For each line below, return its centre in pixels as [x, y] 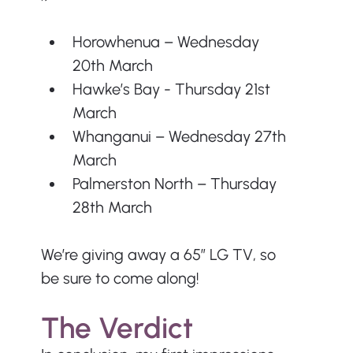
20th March [112, 66]
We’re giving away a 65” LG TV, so [160, 255]
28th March [112, 208]
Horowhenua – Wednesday [167, 42]
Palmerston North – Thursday [176, 184]
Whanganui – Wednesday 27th [181, 137]
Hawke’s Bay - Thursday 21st [173, 89]
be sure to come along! [120, 279]
